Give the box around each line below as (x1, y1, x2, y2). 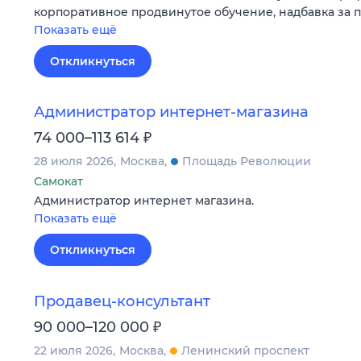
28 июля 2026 (34, 154, 114, 169)
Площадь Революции (182, 154, 311, 169)
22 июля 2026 (34, 342, 113, 358)
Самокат (34, 174, 83, 189)
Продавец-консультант (34, 292, 210, 310)
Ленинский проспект (181, 342, 309, 358)
